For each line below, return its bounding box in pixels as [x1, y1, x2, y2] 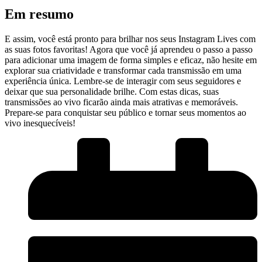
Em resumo [5, 6, 74, 22]
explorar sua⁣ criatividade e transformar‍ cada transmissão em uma [5, 65, 242, 75]
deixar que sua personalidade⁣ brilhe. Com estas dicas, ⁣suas [5, 86, 219, 96]
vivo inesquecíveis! [5, 118, 75, 128]
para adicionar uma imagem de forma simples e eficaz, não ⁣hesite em [5, 54, 257, 65]
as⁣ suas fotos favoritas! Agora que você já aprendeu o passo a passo [5, 44, 253, 54]
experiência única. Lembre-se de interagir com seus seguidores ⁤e [5, 75, 241, 86]
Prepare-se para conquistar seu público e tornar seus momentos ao [5, 107, 246, 118]
